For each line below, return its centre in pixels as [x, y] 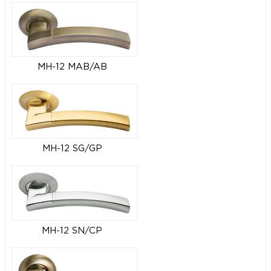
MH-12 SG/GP [72, 149]
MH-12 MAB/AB [72, 67]
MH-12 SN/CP [72, 230]
